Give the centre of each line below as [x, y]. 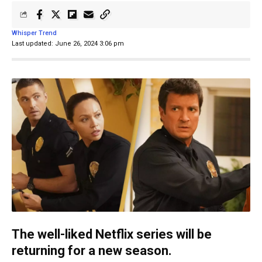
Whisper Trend [34, 33]
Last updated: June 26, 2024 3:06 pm [68, 43]
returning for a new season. [92, 250]
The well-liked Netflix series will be [112, 234]
